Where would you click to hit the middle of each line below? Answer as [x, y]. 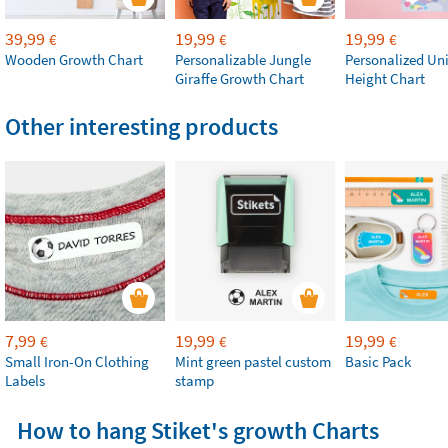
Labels [25, 380]
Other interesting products [141, 126]
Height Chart [385, 78]
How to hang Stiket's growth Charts [197, 430]
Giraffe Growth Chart [239, 78]
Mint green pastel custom [253, 361]
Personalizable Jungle [243, 59]
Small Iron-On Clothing [77, 361]
